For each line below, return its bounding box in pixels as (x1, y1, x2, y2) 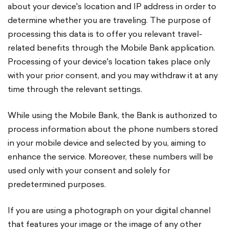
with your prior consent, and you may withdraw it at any (8, 69, 218, 81)
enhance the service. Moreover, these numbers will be (8, 150, 213, 163)
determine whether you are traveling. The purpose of (8, 14, 211, 26)
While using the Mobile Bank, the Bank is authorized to (8, 109, 217, 121)
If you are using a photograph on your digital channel (8, 204, 211, 216)
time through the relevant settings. (8, 83, 142, 95)
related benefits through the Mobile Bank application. (8, 41, 215, 54)
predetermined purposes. (8, 178, 106, 190)
